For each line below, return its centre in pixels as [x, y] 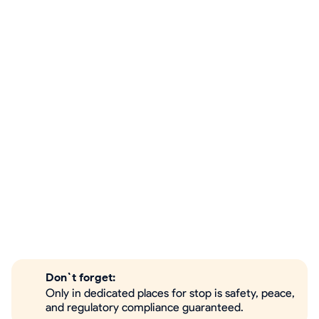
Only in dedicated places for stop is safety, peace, [170, 293]
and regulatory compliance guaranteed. [145, 307]
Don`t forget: [80, 277]
